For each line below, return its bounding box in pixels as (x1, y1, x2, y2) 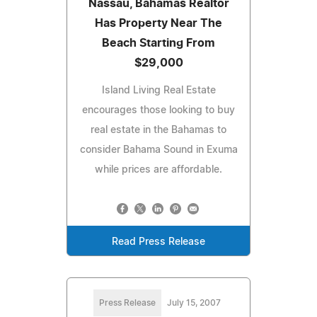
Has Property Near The (95, 17, 222, 29)
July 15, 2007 (167, 298, 221, 307)
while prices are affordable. (95, 164, 222, 175)
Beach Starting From (102, 37, 215, 49)
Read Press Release (112, 236, 205, 247)
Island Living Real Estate (101, 85, 216, 96)
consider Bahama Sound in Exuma (79, 144, 238, 155)
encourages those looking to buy (82, 105, 235, 115)
